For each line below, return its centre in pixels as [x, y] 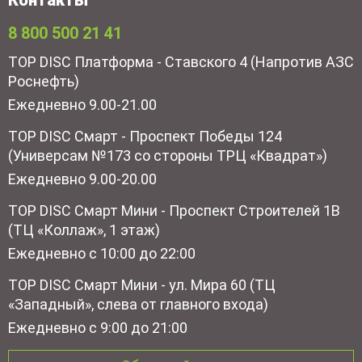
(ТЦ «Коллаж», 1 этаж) [84, 229]
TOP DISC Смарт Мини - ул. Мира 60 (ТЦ [142, 284]
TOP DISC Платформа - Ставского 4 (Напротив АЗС [181, 61]
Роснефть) [44, 81]
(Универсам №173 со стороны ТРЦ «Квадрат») [168, 155]
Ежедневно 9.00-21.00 [82, 104]
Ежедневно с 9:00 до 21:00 [98, 327]
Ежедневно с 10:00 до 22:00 [102, 253]
